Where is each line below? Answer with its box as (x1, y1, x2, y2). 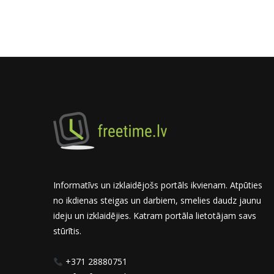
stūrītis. (53, 225, 81, 237)
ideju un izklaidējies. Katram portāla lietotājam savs (53, 210, 256, 222)
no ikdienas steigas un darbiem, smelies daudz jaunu (53, 194, 261, 207)
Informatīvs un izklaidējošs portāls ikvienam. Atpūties (53, 179, 262, 191)
